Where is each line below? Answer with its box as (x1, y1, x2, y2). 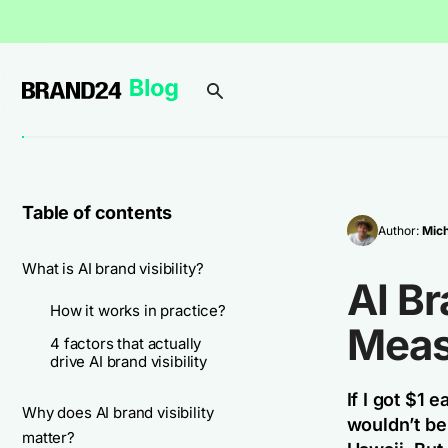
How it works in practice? (50, 301, 226, 320)
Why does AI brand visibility (22, 403, 214, 422)
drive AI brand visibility (50, 352, 207, 371)
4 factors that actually (50, 334, 202, 353)
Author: (377, 222, 422, 238)
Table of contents (22, 202, 173, 223)
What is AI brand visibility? (22, 259, 204, 278)
